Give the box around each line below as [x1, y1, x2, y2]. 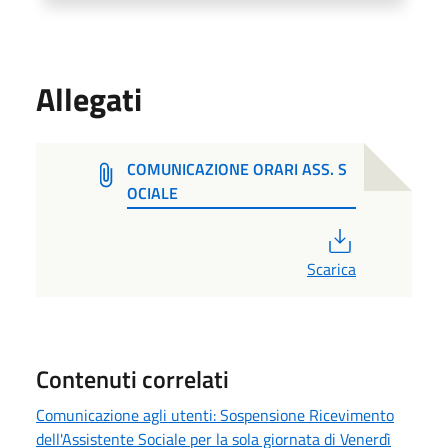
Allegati [36, 74, 142, 123]
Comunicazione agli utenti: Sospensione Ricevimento [36, 402, 394, 427]
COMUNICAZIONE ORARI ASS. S [127, 156, 348, 181]
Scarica [307, 256, 356, 281]
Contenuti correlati [36, 360, 229, 397]
